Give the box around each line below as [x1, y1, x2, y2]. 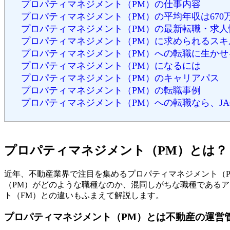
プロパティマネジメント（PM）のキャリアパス [21, 73, 219, 83]
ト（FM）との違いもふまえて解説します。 [4, 190, 164, 200]
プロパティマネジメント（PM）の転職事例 [21, 85, 201, 95]
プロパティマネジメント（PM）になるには [21, 61, 201, 71]
